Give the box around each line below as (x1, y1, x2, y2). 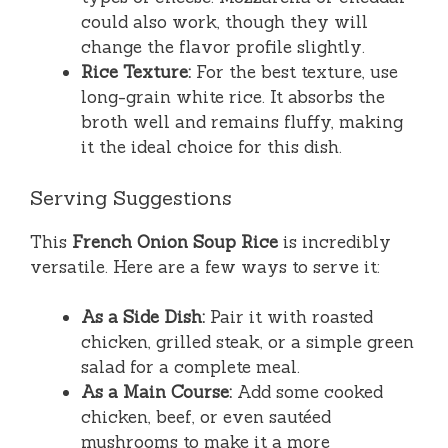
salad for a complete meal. (81, 356, 300, 379)
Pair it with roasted (205, 306, 373, 329)
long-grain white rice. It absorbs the (81, 86, 385, 109)
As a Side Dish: (81, 306, 205, 329)
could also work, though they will (81, 11, 368, 34)
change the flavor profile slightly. (81, 36, 365, 59)
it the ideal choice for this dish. (81, 136, 342, 159)
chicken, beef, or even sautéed (81, 406, 331, 429)
